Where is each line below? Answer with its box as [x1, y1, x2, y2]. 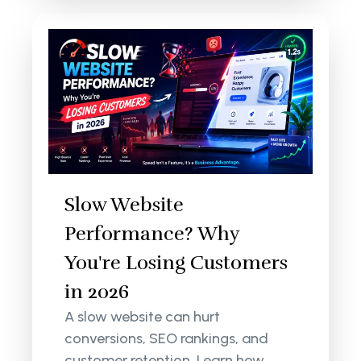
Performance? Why [64, 221, 240, 246]
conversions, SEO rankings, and [64, 329, 269, 347]
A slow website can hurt [64, 307, 221, 326]
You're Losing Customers [64, 250, 288, 275]
